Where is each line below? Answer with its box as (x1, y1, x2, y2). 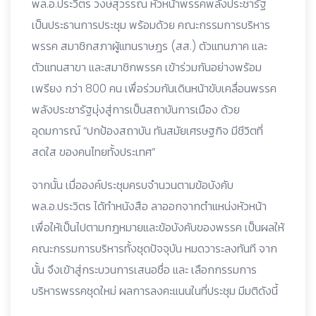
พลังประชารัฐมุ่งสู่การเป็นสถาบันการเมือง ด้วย (32, 101, 240, 118)
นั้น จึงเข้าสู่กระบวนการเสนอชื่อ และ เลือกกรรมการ (32, 261, 257, 278)
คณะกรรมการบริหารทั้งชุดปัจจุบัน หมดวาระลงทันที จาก (32, 240, 277, 257)
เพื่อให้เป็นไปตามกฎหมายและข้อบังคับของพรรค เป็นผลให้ (32, 219, 284, 236)
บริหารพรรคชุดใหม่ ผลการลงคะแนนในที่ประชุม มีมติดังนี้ (32, 282, 278, 299)
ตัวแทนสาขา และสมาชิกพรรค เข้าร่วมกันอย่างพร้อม (32, 59, 262, 75)
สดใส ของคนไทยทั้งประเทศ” (32, 143, 155, 160)
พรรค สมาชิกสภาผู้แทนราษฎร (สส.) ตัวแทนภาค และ (32, 37, 267, 54)
